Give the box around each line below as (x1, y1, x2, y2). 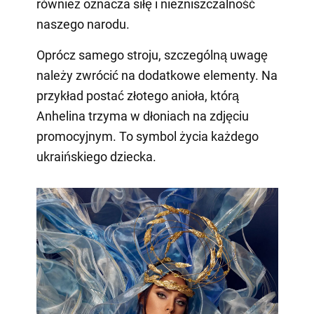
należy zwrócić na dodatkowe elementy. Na (36, 67, 278, 83)
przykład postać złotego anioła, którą (36, 88, 239, 103)
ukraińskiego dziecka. (36, 149, 156, 164)
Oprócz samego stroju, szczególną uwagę (36, 47, 268, 62)
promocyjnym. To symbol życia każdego (36, 128, 259, 144)
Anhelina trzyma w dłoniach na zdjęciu (36, 108, 249, 123)
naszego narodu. (36, 16, 130, 32)
